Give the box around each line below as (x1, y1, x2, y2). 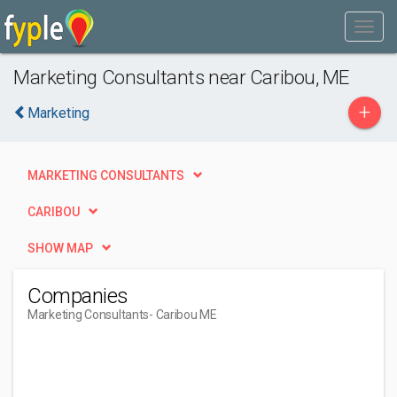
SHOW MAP (27, 241, 93, 255)
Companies (27, 284, 128, 308)
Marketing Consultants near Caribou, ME (13, 66, 349, 89)
